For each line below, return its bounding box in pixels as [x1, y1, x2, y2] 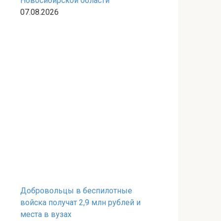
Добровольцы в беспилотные [20, 186, 132, 195]
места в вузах [20, 210, 72, 219]
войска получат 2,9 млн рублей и [20, 198, 141, 207]
